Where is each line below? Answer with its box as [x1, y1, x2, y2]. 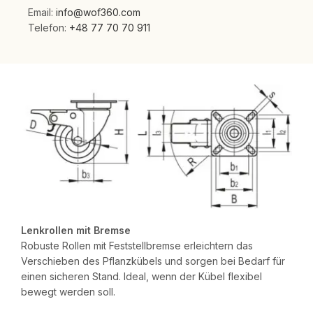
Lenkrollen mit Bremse [21, 224, 131, 236]
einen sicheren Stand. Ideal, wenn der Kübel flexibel [21, 270, 262, 282]
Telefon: [28, 22, 69, 34]
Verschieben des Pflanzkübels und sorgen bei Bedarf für [21, 254, 285, 267]
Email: [28, 6, 56, 19]
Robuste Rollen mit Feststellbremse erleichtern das [21, 239, 253, 252]
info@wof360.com [56, 6, 140, 19]
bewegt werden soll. [21, 285, 115, 298]
